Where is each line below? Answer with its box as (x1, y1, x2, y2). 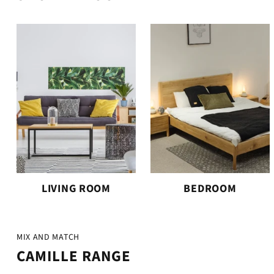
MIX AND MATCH (16, 231, 80, 243)
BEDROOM (183, 180, 237, 196)
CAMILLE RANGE (16, 245, 131, 267)
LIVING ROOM (41, 180, 111, 196)
